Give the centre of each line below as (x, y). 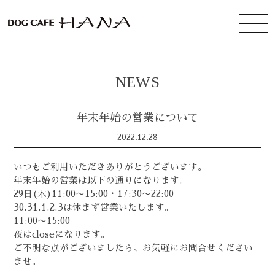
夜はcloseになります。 (62, 235)
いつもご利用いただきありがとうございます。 (110, 167)
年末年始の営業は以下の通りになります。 (101, 181)
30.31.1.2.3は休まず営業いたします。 (94, 208)
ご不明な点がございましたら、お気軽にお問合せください (134, 248)
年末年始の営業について (137, 118)
